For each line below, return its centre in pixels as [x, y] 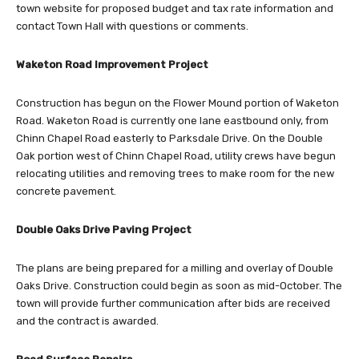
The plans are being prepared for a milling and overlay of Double [175, 268]
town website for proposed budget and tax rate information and [175, 8]
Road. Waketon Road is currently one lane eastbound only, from [172, 120]
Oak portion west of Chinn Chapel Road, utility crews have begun [176, 155]
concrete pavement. [66, 191]
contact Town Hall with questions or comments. [132, 26]
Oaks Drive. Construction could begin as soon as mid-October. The [179, 285]
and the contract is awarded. [87, 321]
